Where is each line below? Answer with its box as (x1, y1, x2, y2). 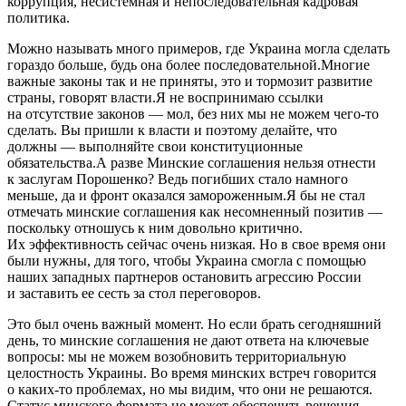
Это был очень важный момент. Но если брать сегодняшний (7, 315, 382, 332)
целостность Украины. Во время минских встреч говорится (7, 364, 376, 381)
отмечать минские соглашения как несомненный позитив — (7, 203, 382, 219)
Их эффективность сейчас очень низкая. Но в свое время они (7, 236, 386, 252)
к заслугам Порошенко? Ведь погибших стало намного (7, 170, 348, 187)
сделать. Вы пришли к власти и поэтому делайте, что (7, 121, 337, 138)
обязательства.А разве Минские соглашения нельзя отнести (7, 154, 376, 170)
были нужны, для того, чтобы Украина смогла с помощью (7, 252, 366, 268)
